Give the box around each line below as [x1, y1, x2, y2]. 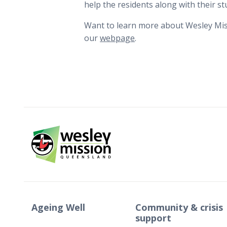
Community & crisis [135, 201, 223, 213]
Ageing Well [31, 201, 85, 213]
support [135, 211, 171, 224]
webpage [100, 32, 135, 44]
